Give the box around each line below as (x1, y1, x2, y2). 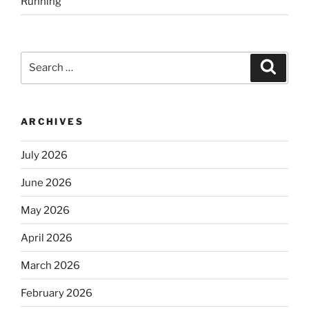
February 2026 (21, 286, 92, 299)
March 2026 (21, 259, 80, 272)
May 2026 (21, 203, 70, 217)
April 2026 (21, 231, 72, 244)
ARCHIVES (21, 115, 83, 127)
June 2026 (21, 176, 72, 189)
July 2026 (21, 148, 68, 161)
